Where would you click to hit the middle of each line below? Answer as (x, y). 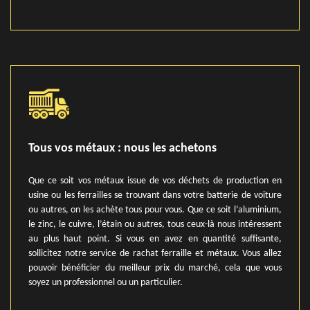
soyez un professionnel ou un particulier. (106, 283)
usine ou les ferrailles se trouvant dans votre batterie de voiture (155, 195)
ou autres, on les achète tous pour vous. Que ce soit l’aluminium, (155, 210)
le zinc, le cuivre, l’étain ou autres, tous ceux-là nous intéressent (155, 225)
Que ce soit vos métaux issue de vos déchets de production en (155, 181)
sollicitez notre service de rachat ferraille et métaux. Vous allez (155, 254)
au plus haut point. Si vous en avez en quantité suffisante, (155, 239)
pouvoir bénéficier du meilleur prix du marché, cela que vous (155, 268)
